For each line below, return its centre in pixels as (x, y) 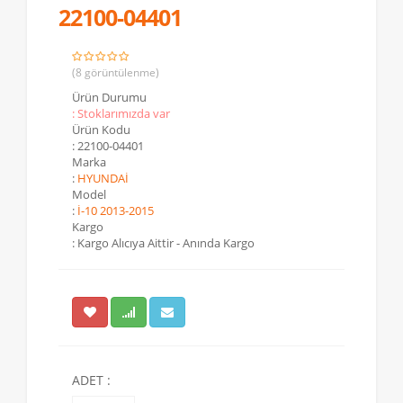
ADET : (91, 380)
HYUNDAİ (103, 178)
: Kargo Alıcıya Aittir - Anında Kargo (163, 242)
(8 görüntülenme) (116, 72)
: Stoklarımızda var (121, 113)
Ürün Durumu (109, 97)
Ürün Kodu (101, 129)
